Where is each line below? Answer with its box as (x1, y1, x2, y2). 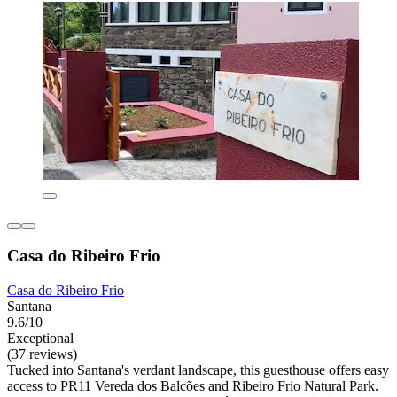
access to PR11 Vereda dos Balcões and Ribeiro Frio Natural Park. (7, 378, 378, 393)
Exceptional (7, 330, 74, 346)
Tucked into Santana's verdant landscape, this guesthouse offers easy (7, 362, 389, 378)
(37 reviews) (7, 346, 77, 362)
